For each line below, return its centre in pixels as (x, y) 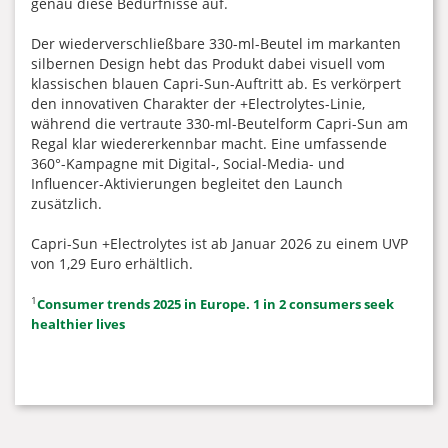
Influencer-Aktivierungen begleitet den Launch (187, 183)
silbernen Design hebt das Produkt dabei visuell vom (208, 63)
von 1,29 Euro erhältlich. (112, 263)
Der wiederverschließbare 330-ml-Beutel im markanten (216, 43)
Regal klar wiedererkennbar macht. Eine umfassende (209, 143)
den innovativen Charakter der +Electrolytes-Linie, (198, 103)
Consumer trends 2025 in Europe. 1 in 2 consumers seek (215, 304)
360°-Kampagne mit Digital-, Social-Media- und (188, 163)
